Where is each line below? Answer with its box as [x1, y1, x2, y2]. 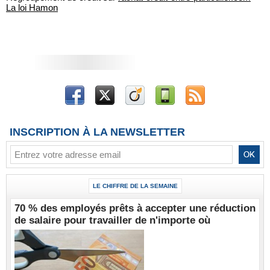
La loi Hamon [6, 2, 58, 13]
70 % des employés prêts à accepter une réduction [14, 202, 256, 214]
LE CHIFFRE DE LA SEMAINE [92, 183, 178, 189]
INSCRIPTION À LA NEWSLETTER [10, 126, 185, 138]
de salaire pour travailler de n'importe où [14, 215, 210, 226]
